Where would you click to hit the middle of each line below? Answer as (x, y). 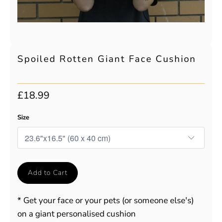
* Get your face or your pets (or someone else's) (106, 200)
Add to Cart (48, 173)
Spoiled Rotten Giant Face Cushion (107, 59)
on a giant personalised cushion (77, 214)
